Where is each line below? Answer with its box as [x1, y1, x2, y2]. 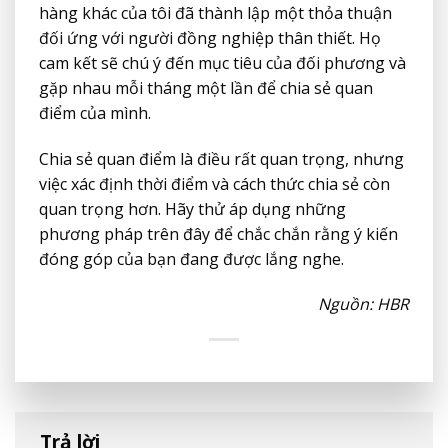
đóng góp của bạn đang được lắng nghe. [39, 247, 344, 270]
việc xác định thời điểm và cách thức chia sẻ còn [39, 172, 390, 195]
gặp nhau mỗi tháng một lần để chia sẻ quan [39, 76, 373, 99]
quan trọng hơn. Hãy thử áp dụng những [39, 197, 346, 220]
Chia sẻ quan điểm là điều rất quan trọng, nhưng [39, 147, 404, 170]
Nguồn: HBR [318, 293, 409, 316]
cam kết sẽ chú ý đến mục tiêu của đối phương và [39, 51, 406, 74]
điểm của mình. [39, 101, 151, 124]
